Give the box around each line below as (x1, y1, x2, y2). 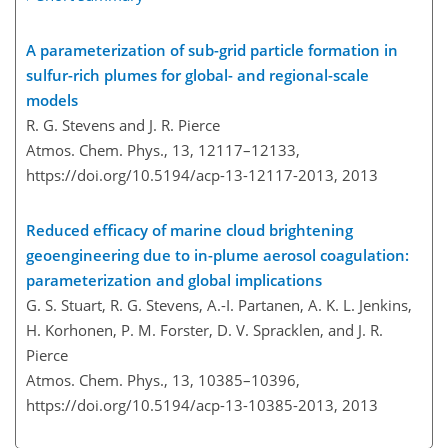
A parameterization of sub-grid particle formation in (26, 39, 398, 60)
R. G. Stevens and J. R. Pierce (26, 114, 220, 135)
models (26, 89, 78, 110)
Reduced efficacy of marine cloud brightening (26, 219, 353, 240)
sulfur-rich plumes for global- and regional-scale (26, 64, 369, 85)
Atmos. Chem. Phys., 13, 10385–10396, (26, 369, 300, 390)
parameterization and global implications (26, 269, 322, 290)
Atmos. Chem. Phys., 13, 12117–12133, (26, 139, 300, 160)
